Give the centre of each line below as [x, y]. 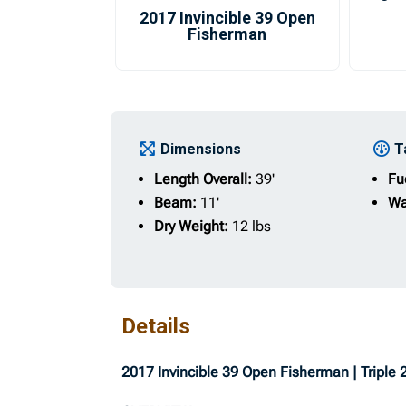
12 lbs [252, 226]
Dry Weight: [193, 226]
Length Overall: [205, 179]
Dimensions [201, 149]
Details [156, 326]
